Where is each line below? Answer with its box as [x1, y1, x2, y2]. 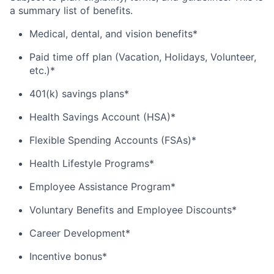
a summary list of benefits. [10, 4, 133, 17]
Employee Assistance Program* [29, 180, 176, 193]
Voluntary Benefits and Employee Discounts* [29, 203, 237, 216]
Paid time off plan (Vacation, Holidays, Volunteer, [29, 50, 256, 63]
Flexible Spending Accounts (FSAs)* [29, 133, 196, 146]
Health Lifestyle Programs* [29, 157, 154, 169]
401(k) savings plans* [29, 87, 129, 100]
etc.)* [29, 64, 55, 76]
